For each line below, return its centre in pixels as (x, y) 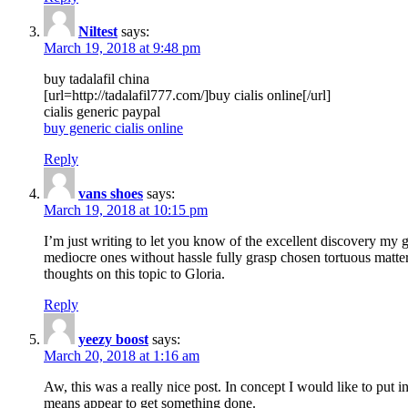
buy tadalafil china (97, 79)
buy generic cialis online (113, 128)
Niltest (98, 32)
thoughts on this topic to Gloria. (134, 274)
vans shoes (111, 194)
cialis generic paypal (102, 112)
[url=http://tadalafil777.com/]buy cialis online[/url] (187, 96)
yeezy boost (113, 340)
